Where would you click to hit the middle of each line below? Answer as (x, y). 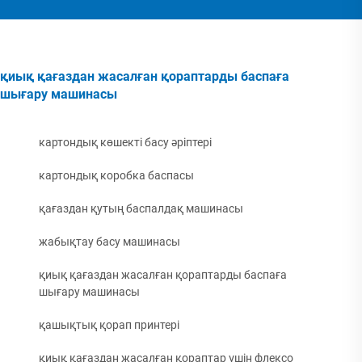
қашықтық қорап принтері (109, 324)
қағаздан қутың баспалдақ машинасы (141, 208)
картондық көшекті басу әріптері (125, 142)
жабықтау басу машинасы (109, 241)
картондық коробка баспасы (116, 175)
